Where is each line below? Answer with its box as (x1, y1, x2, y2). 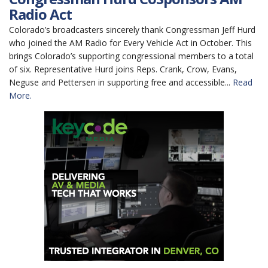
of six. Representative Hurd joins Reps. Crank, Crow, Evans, (9, 63, 237, 75)
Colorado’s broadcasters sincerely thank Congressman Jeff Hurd (9, 24, 255, 35)
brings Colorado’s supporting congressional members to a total (9, 50, 254, 62)
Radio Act (9, 4, 72, 24)
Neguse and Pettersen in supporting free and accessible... (9, 77, 233, 88)
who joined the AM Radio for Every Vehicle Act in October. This (9, 37, 252, 48)
